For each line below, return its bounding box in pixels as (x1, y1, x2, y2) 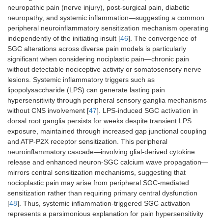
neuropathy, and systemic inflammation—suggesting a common (7, 14, 204, 22)
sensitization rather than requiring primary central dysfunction (7, 189, 197, 197)
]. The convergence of (128, 34, 196, 43)
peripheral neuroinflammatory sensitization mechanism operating (7, 24, 209, 32)
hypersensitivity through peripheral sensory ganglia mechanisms (7, 96, 207, 105)
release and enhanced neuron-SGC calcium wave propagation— (7, 158, 208, 166)
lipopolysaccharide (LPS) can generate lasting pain (7, 86, 165, 94)
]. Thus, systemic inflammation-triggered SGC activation (17, 199, 190, 208)
